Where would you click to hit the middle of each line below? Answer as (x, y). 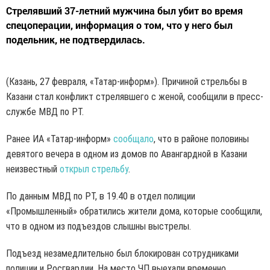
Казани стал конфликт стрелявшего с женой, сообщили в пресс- (135, 97)
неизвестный (33, 169)
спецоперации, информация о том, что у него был (119, 25)
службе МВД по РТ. (45, 112)
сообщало (133, 139)
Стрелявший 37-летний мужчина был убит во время (124, 11)
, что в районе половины (201, 139)
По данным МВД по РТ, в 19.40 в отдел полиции (101, 196)
